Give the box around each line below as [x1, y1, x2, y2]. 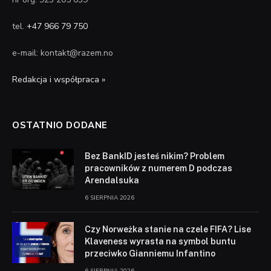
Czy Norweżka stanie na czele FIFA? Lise [85, 224, 251, 234]
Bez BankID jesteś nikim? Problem [85, 151, 224, 161]
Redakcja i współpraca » [12, 73, 105, 85]
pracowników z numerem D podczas [85, 163, 232, 173]
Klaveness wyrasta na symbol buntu [85, 236, 236, 246]
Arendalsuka [85, 175, 139, 185]
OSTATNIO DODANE [12, 119, 108, 131]
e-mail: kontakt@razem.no [12, 47, 113, 59]
